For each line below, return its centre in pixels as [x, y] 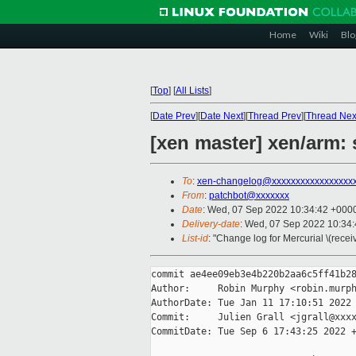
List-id [195, 239]
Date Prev [174, 116]
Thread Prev [275, 116]
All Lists [192, 91]
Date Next [222, 116]
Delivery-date [211, 224]
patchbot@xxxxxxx [249, 196]
